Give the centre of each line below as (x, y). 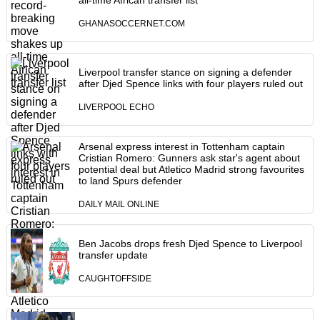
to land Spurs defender (130, 181)
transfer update (113, 255)
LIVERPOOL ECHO (116, 107)
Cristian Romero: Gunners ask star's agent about (189, 158)
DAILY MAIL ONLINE (119, 205)
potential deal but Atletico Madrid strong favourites (191, 170)
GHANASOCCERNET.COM (131, 24)
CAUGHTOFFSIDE (115, 279)
